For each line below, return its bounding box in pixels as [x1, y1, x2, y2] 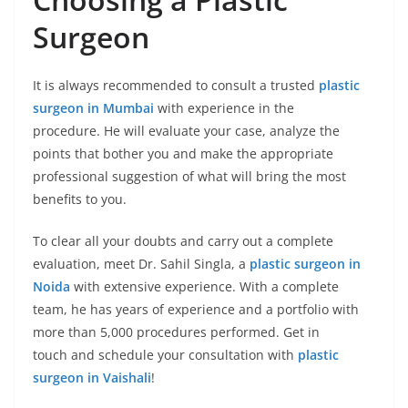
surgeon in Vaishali [33, 369, 151, 386]
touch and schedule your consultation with [33, 346, 298, 363]
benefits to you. [33, 190, 127, 208]
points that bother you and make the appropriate [33, 145, 333, 162]
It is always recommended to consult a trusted [33, 76, 319, 94]
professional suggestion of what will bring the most [33, 168, 346, 185]
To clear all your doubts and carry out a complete [33, 232, 333, 250]
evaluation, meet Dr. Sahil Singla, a [33, 255, 250, 272]
